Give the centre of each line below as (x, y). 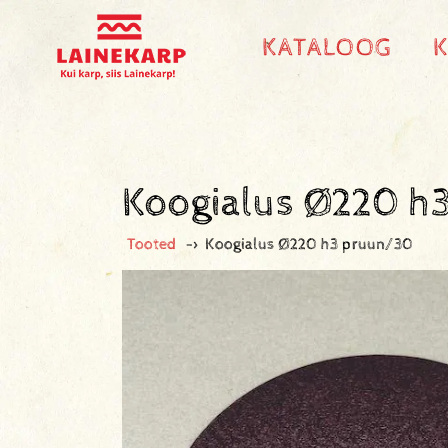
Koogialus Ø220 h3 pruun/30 (309, 244)
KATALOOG (327, 47)
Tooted (151, 244)
